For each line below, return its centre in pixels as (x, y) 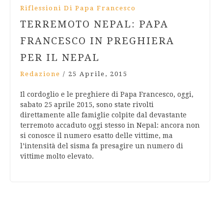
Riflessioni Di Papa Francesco (78, 8)
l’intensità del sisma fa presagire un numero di (102, 146)
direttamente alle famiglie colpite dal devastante (103, 115)
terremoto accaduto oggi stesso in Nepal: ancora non (110, 125)
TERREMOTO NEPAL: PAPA (94, 24)
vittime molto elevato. (57, 156)
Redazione (40, 74)
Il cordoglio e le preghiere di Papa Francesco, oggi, (107, 95)
